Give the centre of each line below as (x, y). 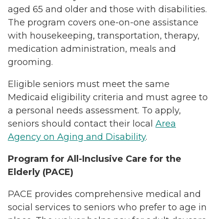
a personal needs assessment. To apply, (94, 110)
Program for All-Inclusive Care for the (95, 159)
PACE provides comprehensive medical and (104, 194)
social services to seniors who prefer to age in (107, 207)
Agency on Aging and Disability (77, 137)
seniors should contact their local (82, 123)
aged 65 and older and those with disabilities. (107, 9)
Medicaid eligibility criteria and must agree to (108, 97)
